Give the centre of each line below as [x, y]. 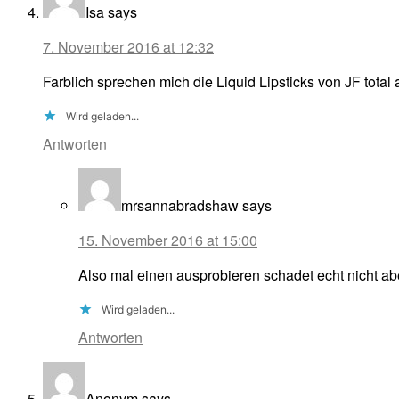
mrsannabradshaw [180, 206]
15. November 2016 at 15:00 [168, 240]
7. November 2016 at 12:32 [128, 47]
